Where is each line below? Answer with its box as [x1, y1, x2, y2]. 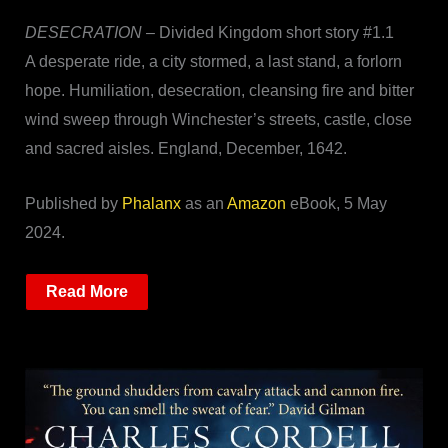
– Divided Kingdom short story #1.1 [141, 24, 394, 42]
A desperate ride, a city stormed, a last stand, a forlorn [24, 53, 402, 71]
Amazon [226, 194, 286, 212]
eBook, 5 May [285, 194, 387, 212]
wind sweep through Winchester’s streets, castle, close [24, 111, 412, 129]
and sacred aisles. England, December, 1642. [24, 140, 347, 158]
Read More [45, 282, 128, 300]
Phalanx [121, 194, 181, 212]
